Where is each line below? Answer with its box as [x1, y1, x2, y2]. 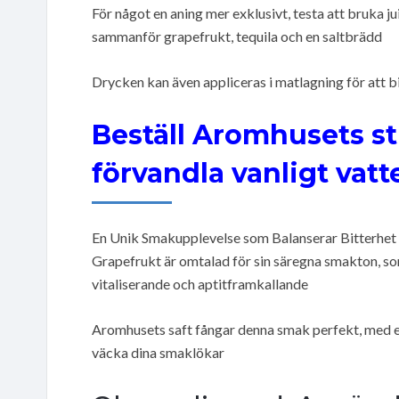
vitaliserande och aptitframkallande [92, 274, 308, 292]
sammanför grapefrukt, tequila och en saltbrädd [92, 27, 382, 45]
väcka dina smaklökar [92, 343, 224, 361]
